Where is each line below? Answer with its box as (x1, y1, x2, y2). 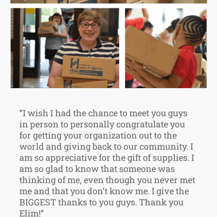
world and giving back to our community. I (19, 140, 193, 152)
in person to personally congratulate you (19, 118, 185, 130)
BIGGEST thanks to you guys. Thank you (19, 196, 184, 208)
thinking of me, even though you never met (19, 173, 195, 186)
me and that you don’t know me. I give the (19, 185, 189, 197)
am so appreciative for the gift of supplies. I (19, 151, 194, 163)
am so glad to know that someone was (19, 162, 175, 174)
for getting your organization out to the (19, 129, 177, 141)
